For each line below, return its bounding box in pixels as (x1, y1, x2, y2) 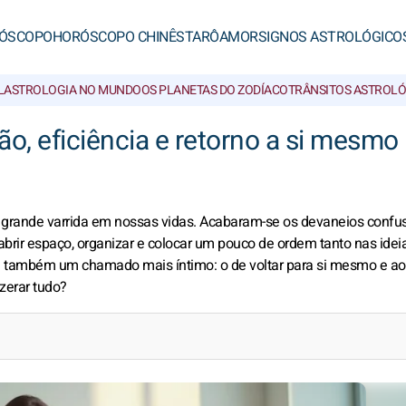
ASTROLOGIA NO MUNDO (4, 81, 141, 100)
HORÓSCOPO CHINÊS (52, 26, 185, 48)
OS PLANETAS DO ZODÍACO (140, 81, 288, 100)
